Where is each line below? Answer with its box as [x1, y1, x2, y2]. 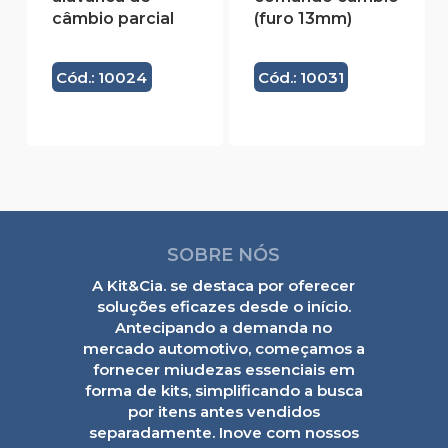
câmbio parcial [51, 9, 174, 29]
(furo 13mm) [253, 9, 352, 29]
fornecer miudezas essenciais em [92, 359, 355, 379]
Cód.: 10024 [56, 67, 148, 87]
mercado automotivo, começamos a [82, 338, 365, 358]
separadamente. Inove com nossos [88, 422, 359, 442]
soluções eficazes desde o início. [96, 296, 351, 316]
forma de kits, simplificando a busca [84, 380, 363, 400]
